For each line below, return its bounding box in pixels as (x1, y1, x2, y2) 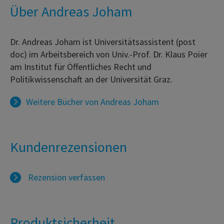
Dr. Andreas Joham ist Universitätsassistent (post (10, 36, 195, 48)
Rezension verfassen (26, 171, 105, 183)
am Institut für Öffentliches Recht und (10, 61, 151, 73)
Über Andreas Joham (10, 2, 132, 21)
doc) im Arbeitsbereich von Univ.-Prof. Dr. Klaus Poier (10, 48, 207, 60)
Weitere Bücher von (26, 96, 100, 108)
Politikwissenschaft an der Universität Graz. (10, 73, 172, 85)
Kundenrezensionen (10, 138, 127, 156)
